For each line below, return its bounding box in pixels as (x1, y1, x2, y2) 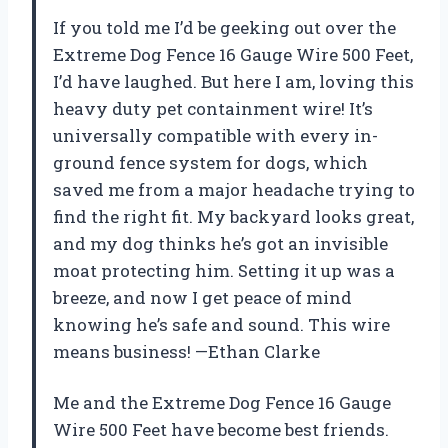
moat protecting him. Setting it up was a (53, 259, 395, 283)
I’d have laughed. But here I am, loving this (53, 70, 414, 94)
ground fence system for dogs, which (53, 151, 368, 175)
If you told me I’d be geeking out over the (53, 16, 396, 40)
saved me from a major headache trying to (53, 178, 415, 202)
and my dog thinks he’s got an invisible (53, 232, 388, 256)
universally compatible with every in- (53, 124, 378, 148)
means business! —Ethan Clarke (53, 340, 320, 364)
